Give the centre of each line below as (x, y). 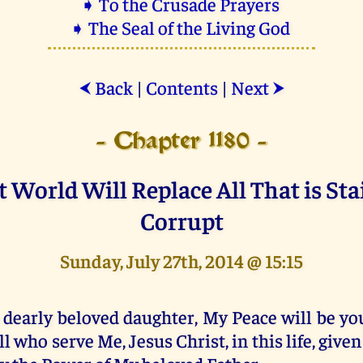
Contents (181, 87)
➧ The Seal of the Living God (181, 27)
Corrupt (181, 220)
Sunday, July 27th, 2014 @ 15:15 (181, 260)
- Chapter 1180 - (181, 142)
